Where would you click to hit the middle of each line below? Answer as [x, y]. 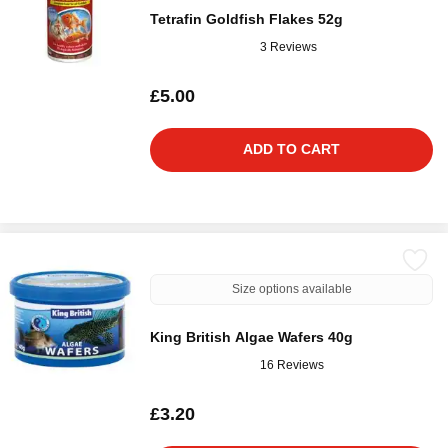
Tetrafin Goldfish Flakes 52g [246, 19]
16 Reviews [292, 364]
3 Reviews [288, 46]
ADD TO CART [291, 149]
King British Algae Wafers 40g [251, 337]
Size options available [291, 289]
